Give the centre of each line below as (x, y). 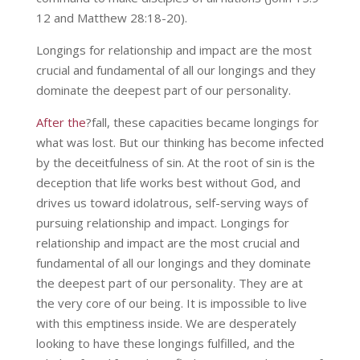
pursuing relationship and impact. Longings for (162, 223)
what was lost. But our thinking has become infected (180, 143)
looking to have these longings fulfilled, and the (165, 344)
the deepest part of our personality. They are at (169, 283)
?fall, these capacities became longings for (202, 123)
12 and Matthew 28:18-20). (111, 18)
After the (61, 123)
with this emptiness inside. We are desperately (166, 323)
